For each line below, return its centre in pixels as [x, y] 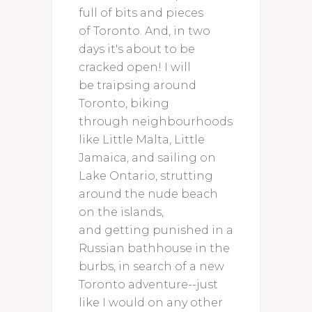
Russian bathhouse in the [154, 248]
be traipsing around [138, 85]
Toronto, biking [124, 103]
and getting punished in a [156, 230]
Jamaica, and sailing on [147, 157]
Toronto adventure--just [148, 284]
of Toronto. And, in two [145, 31]
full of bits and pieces [141, 13]
